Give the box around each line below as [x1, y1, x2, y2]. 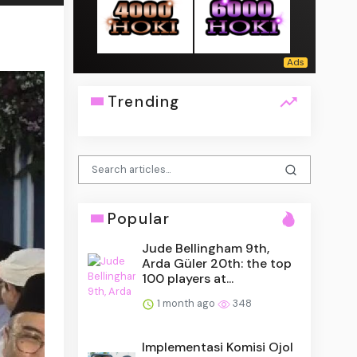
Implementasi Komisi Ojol [142, 338, 294, 355]
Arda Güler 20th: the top [142, 254, 292, 272]
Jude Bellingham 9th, [142, 239, 270, 257]
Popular [108, 208, 171, 229]
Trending [108, 91, 180, 112]
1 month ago [155, 296, 218, 310]
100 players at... [142, 269, 234, 287]
